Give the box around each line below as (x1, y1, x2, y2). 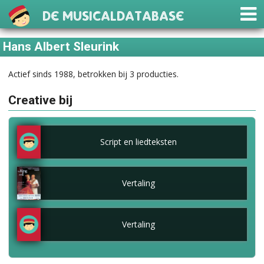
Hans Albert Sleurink (3, 39, 120, 54)
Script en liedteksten (100, 136, 177, 147)
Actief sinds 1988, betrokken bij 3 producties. (8, 68, 179, 80)
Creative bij (8, 93, 72, 108)
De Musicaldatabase (42, 1, 184, 25)
